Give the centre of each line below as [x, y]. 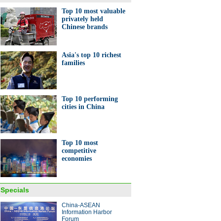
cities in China [83, 107]
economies [77, 159]
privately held [82, 19]
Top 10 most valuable [93, 11]
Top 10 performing [90, 99]
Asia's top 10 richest [92, 55]
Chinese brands [85, 27]
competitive [79, 151]
